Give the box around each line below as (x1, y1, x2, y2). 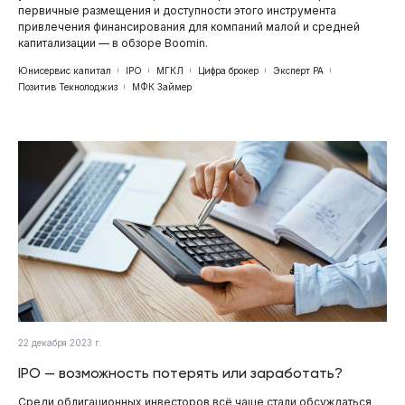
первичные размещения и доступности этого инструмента (18, 3, 336, 17)
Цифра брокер (198, 64, 259, 76)
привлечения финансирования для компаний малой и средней (18, 19, 360, 33)
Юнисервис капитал (18, 64, 111, 76)
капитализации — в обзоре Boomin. (18, 35, 208, 50)
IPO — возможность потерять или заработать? (18, 363, 343, 381)
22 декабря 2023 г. (18, 336, 102, 348)
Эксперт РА (273, 64, 324, 76)
